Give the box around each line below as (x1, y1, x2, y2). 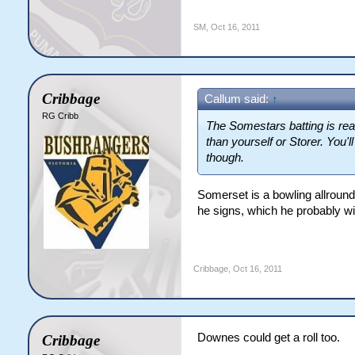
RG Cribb (41, 111, 78, 120)
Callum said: (204, 93, 272, 105)
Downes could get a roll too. (197, 331, 340, 344)
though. (205, 151, 244, 164)
